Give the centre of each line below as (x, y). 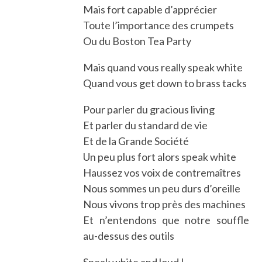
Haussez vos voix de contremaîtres (162, 172)
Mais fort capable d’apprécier (150, 9)
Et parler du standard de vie (146, 125)
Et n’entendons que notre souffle (166, 220)
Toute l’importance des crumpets (159, 25)
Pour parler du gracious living (149, 109)
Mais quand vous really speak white (163, 67)
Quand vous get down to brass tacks (165, 83)
